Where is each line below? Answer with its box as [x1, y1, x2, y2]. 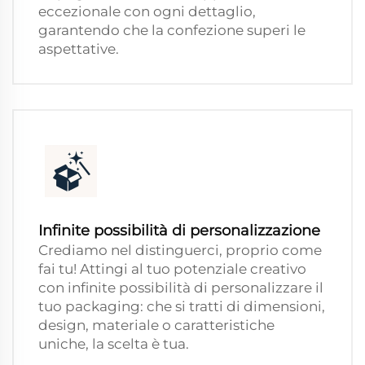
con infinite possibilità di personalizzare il [38, 279, 323, 297]
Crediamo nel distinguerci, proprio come [38, 242, 322, 259]
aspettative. [38, 41, 119, 58]
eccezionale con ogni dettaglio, [38, 3, 256, 20]
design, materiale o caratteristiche [38, 317, 275, 334]
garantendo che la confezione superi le [38, 22, 306, 39]
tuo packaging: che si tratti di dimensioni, [38, 298, 325, 315]
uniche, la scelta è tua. [38, 336, 189, 353]
